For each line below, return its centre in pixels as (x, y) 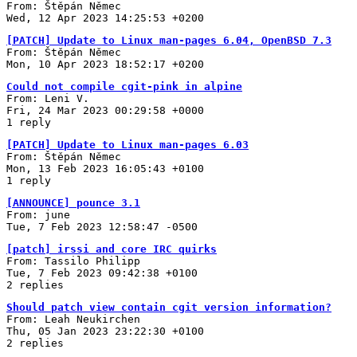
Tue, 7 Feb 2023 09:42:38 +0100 (102, 273)
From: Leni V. (48, 98)
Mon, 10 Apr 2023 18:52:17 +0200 (105, 64)
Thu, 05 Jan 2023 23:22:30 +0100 (105, 331)
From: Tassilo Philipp (73, 261)
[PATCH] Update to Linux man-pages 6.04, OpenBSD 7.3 (169, 40)
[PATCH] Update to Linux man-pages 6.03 (127, 144)
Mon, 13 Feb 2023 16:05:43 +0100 (105, 168)
